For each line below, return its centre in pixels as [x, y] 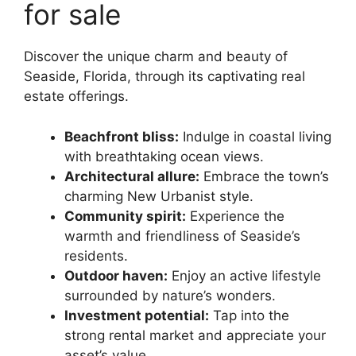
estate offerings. [76, 97]
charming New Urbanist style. [159, 196]
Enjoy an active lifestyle [244, 275]
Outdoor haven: [116, 275]
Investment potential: [137, 315]
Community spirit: [125, 216]
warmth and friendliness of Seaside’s [182, 236]
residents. [96, 255]
